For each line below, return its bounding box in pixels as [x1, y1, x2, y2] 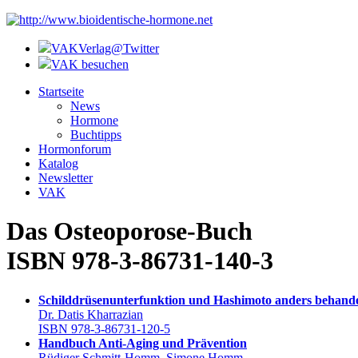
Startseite [38, 85, 84, 98]
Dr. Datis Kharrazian [38, 307, 143, 321]
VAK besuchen [51, 58, 129, 71]
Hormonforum [38, 142, 111, 156]
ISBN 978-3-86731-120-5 [38, 321, 170, 336]
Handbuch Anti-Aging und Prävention [38, 336, 247, 350]
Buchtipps [70, 128, 121, 141]
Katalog [38, 157, 78, 170]
